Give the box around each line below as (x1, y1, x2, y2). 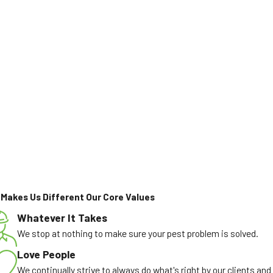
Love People (16, 247, 76, 261)
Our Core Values (85, 191, 155, 203)
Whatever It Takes (16, 211, 107, 225)
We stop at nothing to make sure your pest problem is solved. (16, 227, 258, 239)
